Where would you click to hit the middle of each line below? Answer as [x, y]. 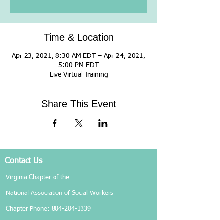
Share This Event [79, 104]
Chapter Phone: [29, 209]
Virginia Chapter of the [38, 178]
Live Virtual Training [79, 75]
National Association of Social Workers [60, 193]
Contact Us [24, 161]
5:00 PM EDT [79, 65]
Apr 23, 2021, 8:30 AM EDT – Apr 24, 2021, [79, 56]
